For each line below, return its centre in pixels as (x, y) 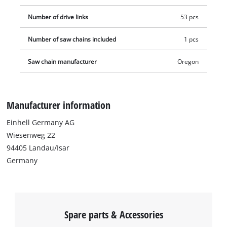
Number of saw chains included (72, 40)
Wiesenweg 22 (31, 135)
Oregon (188, 62)
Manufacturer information (59, 105)
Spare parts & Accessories (113, 214)
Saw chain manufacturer (63, 62)
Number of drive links (58, 17)
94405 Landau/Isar (38, 148)
